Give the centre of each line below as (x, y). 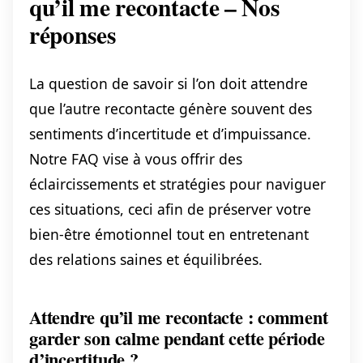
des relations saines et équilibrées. (146, 259)
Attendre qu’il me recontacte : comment (179, 317)
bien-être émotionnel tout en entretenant (169, 234)
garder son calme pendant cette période (177, 338)
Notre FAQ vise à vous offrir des (136, 158)
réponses (73, 34)
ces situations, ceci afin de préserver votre (170, 209)
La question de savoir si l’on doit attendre (169, 83)
